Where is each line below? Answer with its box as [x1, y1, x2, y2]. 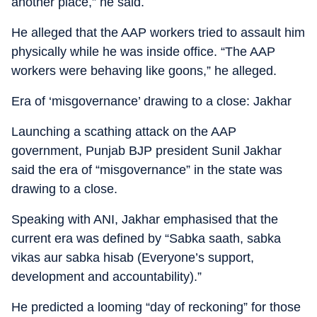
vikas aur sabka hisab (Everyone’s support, [11, 250, 254, 265]
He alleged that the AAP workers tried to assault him [11, 25, 305, 40]
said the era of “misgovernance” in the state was [11, 163, 282, 177]
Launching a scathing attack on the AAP [11, 125, 236, 139]
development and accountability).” [11, 270, 202, 284]
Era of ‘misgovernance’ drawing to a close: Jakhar [11, 94, 292, 108]
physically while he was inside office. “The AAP [11, 45, 275, 59]
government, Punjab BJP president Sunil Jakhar [11, 144, 282, 158]
